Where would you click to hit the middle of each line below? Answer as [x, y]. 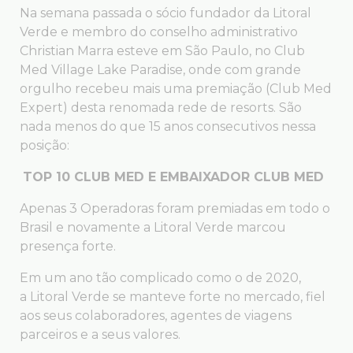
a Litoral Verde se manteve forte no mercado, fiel [173, 297]
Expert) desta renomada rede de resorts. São [161, 108]
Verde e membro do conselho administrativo [159, 32]
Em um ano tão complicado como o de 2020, [160, 278]
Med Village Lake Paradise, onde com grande [160, 70]
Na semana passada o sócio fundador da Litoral [165, 13]
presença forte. [68, 247]
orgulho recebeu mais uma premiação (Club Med [176, 89]
